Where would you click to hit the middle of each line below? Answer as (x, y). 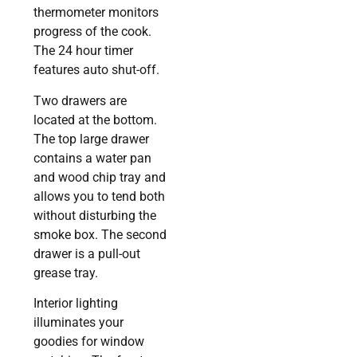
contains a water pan (93, 158)
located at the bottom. (96, 120)
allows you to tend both (100, 196)
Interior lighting (76, 303)
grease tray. (66, 273)
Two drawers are (80, 100)
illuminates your (79, 322)
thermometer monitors (96, 13)
